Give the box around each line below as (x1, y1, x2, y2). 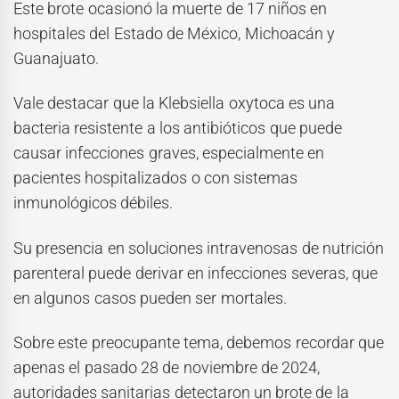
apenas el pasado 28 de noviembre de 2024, (13, 358, 321, 378)
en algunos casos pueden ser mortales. (13, 288, 287, 307)
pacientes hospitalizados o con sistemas (13, 168, 298, 188)
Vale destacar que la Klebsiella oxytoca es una (13, 94, 336, 113)
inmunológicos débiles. (13, 193, 174, 213)
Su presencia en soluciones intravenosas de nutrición (13, 238, 384, 257)
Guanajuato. (13, 48, 99, 68)
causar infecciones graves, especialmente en (13, 143, 325, 163)
